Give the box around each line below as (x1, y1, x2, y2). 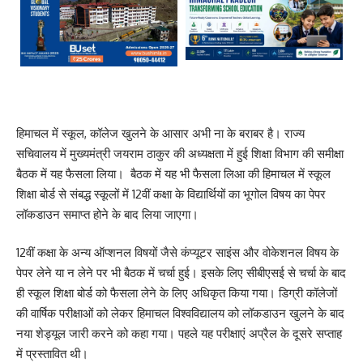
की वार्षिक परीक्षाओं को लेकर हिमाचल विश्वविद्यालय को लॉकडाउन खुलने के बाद (16, 305, 344, 322)
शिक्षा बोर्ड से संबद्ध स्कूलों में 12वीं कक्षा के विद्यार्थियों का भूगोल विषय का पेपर (16, 186, 326, 202)
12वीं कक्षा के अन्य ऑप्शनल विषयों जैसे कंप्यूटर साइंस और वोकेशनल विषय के (16, 245, 339, 261)
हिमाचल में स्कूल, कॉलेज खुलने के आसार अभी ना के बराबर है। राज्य (16, 125, 305, 141)
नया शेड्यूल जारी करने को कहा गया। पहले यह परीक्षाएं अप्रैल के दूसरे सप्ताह (16, 326, 342, 342)
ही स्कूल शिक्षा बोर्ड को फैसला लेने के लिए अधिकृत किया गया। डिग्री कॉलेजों (16, 285, 337, 301)
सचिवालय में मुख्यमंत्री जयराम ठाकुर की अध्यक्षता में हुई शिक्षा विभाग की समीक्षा (16, 145, 344, 161)
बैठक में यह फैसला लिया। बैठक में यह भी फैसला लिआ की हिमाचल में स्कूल (16, 165, 331, 181)
